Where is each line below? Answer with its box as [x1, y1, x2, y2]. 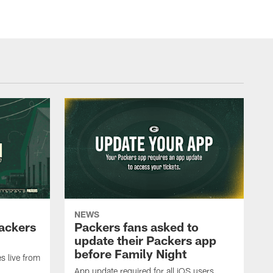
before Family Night [74, 246, 186, 261]
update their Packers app [74, 233, 216, 248]
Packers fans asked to [74, 219, 199, 235]
